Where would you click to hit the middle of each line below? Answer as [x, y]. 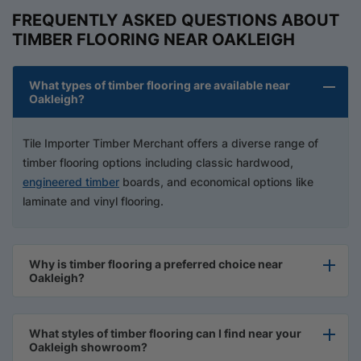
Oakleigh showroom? [88, 347]
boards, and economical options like [216, 182]
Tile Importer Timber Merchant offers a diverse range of [170, 143]
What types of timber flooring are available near [160, 85]
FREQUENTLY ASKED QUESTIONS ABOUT [176, 21]
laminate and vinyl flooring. [93, 201]
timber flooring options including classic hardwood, [158, 163]
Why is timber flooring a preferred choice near [156, 264]
